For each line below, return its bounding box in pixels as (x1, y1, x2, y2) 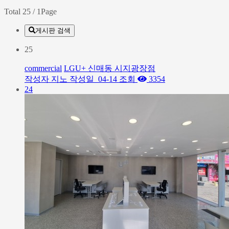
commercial (25, 64, 62, 73)
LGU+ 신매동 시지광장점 (64, 64, 155, 73)
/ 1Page (31, 7, 57, 16)
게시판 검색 (35, 27, 71, 34)
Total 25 (4, 7, 31, 16)
